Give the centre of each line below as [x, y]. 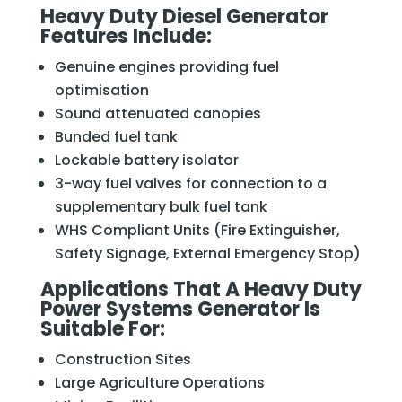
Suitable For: [102, 328]
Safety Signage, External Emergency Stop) [207, 253]
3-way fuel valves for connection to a [190, 183]
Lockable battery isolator [146, 160]
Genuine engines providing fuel [166, 66]
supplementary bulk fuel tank [161, 206]
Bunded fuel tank [116, 136]
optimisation [101, 90]
